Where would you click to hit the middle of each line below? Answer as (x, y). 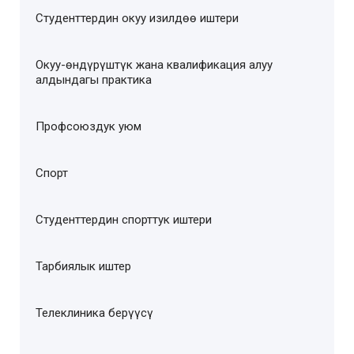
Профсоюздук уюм (88, 127)
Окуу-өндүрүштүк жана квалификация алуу (154, 65)
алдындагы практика (94, 80)
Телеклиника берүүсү (94, 313)
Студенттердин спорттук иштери (124, 220)
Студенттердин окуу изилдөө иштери (137, 19)
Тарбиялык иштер (83, 267)
